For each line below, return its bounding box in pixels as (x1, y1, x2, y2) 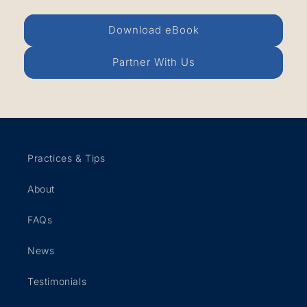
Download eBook (108, 23, 199, 37)
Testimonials (27, 275, 87, 287)
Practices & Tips (27, 152, 106, 164)
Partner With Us (112, 56, 195, 69)
